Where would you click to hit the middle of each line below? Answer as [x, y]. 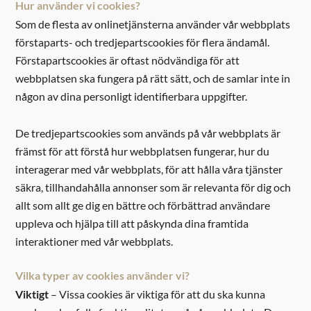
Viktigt [32, 294]
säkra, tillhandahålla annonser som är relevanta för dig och [153, 187]
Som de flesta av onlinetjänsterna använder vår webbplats [153, 24]
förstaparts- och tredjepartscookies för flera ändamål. [143, 42]
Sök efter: [263, 61]
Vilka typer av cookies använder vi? [103, 276]
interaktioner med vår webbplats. [94, 241]
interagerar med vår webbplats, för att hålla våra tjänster [149, 169]
